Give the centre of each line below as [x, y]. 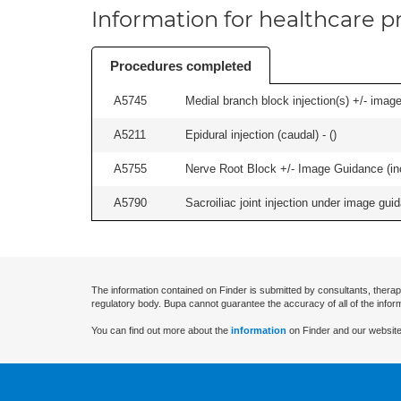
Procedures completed [181, 66]
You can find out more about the [161, 330]
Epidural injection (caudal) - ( [259, 135]
